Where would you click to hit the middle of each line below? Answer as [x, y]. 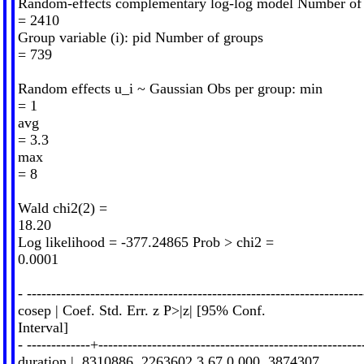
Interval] [43, 327]
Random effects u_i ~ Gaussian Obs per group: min [170, 88]
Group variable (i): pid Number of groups [140, 37]
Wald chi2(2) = [62, 208]
